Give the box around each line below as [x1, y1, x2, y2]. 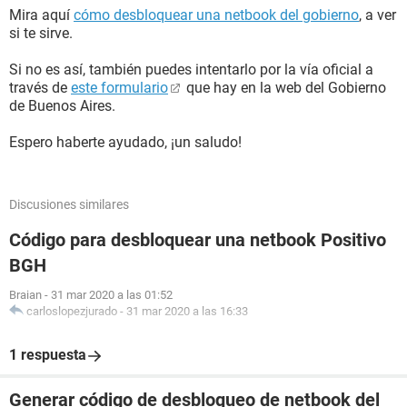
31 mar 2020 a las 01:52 [51, 288, 173, 302]
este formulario [71, 79, 168, 96]
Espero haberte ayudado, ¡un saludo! [9, 134, 242, 151]
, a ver [359, 6, 396, 24]
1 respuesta [9, 346, 86, 363]
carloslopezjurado [26, 304, 117, 318]
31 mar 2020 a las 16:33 [126, 304, 248, 318]
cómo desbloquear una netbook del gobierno [74, 6, 359, 24]
